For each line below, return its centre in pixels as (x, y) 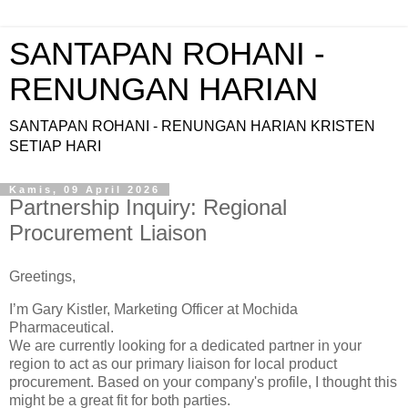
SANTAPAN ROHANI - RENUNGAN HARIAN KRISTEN (192, 126)
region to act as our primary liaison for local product (173, 363)
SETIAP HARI (55, 146)
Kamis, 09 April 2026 (85, 189)
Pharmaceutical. (61, 327)
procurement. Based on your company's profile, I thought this (203, 382)
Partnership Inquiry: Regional (148, 207)
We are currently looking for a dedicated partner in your (185, 345)
